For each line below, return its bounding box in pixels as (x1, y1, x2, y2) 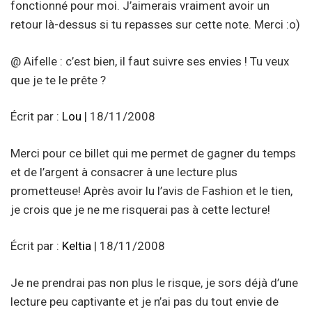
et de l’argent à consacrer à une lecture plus (10, 164, 237, 179)
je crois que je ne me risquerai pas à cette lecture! (10, 202, 270, 217)
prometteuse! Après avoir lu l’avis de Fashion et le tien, (10, 183, 292, 198)
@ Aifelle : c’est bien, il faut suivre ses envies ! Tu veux (10, 54, 289, 68)
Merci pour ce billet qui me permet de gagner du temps (10, 146, 296, 160)
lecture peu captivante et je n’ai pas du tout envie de (10, 294, 279, 309)
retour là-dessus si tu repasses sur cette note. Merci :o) (10, 17, 300, 32)
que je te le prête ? (10, 72, 106, 87)
